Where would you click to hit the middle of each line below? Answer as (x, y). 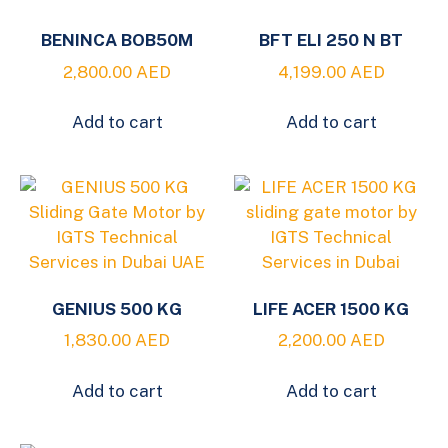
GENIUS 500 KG (117, 308)
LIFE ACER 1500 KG (331, 308)
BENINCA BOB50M (117, 40)
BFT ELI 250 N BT (331, 40)
